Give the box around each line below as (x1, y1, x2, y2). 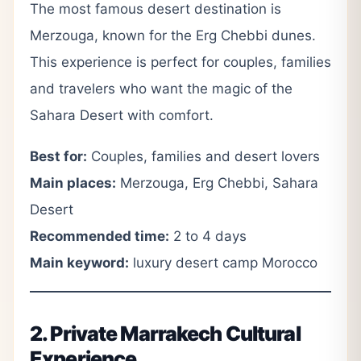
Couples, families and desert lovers (87, 148, 320, 164)
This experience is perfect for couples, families (30, 54, 331, 70)
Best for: (30, 148, 87, 164)
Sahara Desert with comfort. (30, 107, 214, 123)
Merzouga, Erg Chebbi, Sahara (116, 175, 318, 191)
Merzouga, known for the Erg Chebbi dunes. (30, 27, 316, 44)
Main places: (30, 175, 116, 191)
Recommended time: (30, 228, 169, 244)
